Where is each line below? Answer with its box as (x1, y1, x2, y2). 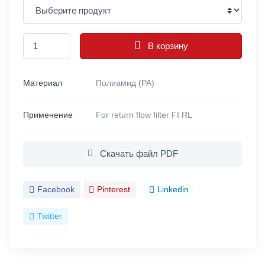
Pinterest (97, 185, 130, 194)
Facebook (37, 185, 75, 194)
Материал (23, 78, 62, 88)
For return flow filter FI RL (96, 110, 195, 119)
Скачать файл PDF (97, 148, 178, 159)
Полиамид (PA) (96, 78, 157, 88)
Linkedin (157, 185, 189, 194)
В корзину (145, 40, 188, 51)
